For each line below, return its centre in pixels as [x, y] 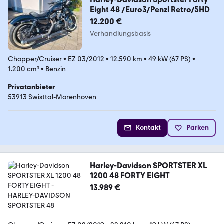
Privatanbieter [31, 87]
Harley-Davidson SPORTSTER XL [148, 166]
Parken [198, 128]
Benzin [56, 69]
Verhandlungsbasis [120, 34]
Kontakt [148, 128]
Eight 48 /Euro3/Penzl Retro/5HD [150, 10]
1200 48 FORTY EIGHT [130, 176]
